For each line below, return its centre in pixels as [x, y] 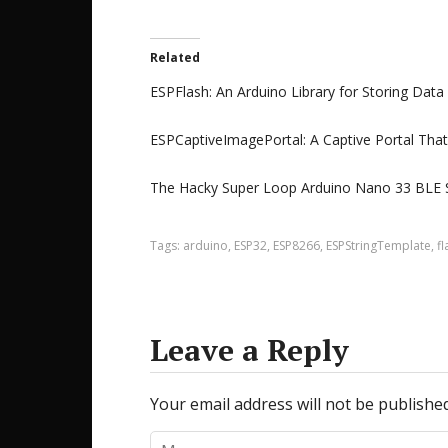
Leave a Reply [249, 350]
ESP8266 [296, 245]
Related [175, 57]
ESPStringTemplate [378, 245]
